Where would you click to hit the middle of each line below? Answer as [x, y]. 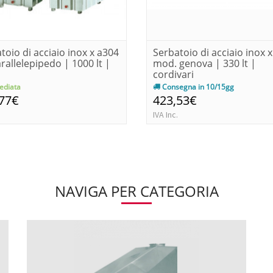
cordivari [173, 74]
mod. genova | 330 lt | [204, 63]
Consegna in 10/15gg [197, 87]
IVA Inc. [165, 114]
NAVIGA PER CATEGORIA [136, 191]
